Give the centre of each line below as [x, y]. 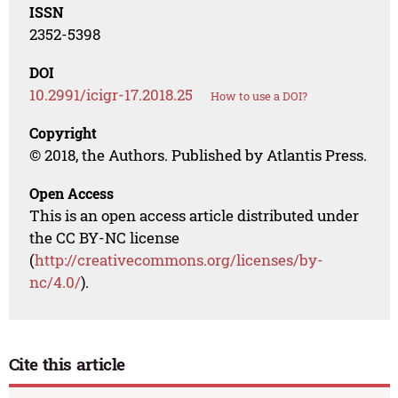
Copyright [64, 133]
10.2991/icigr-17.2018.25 [111, 95]
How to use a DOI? [259, 96]
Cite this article [67, 364]
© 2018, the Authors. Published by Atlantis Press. [199, 155]
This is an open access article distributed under [195, 216]
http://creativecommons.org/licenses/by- [179, 260]
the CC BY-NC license [105, 238]
